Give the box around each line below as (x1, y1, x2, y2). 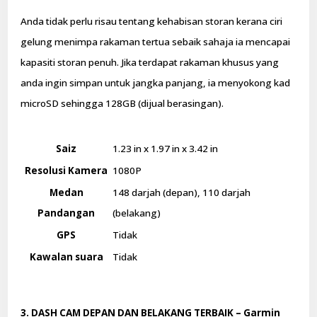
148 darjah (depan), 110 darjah (113, 185, 251, 199)
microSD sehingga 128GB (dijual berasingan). (21, 97, 224, 110)
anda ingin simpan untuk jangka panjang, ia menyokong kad (21, 76, 291, 90)
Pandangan (38, 206, 96, 219)
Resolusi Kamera (25, 163, 108, 177)
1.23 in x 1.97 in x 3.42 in (113, 142, 219, 155)
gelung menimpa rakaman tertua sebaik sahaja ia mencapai (21, 35, 291, 49)
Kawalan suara (29, 250, 103, 263)
